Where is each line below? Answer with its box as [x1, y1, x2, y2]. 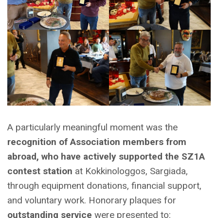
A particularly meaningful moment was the [7, 122, 178, 133]
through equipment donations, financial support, [7, 180, 201, 192]
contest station [7, 165, 73, 177]
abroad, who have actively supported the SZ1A [7, 151, 205, 163]
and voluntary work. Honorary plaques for [7, 195, 176, 206]
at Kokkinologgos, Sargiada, [73, 165, 188, 177]
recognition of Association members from [7, 136, 186, 148]
